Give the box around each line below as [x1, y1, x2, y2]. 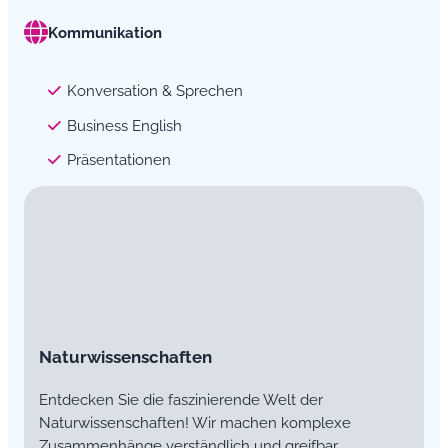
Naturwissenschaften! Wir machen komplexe [38, 413, 351, 431]
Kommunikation [48, 23, 162, 41]
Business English [66, 116, 182, 134]
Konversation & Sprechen [66, 81, 243, 99]
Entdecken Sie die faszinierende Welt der [38, 390, 323, 408]
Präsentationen [66, 151, 171, 169]
